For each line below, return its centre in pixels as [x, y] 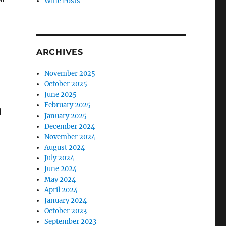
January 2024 [66, 201]
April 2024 [61, 190]
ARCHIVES [60, 52]
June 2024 [61, 169]
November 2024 [70, 137]
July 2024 [60, 158]
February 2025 [68, 105]
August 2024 [65, 148]
